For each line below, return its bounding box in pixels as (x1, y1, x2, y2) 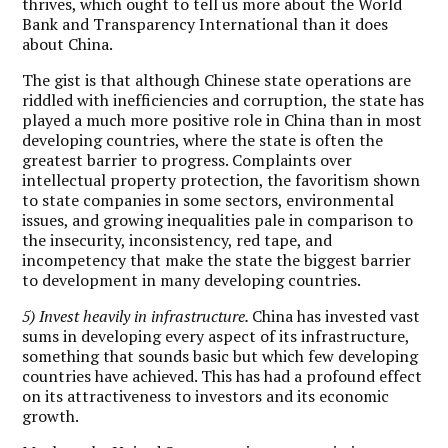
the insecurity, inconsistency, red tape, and (22, 228, 333, 251)
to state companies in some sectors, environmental (22, 188, 395, 211)
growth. (22, 404, 80, 427)
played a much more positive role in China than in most (22, 108, 423, 131)
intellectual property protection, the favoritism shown (22, 168, 421, 191)
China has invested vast (252, 304, 421, 327)
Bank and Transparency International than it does (22, 12, 389, 35)
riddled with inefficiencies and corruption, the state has (22, 88, 425, 111)
